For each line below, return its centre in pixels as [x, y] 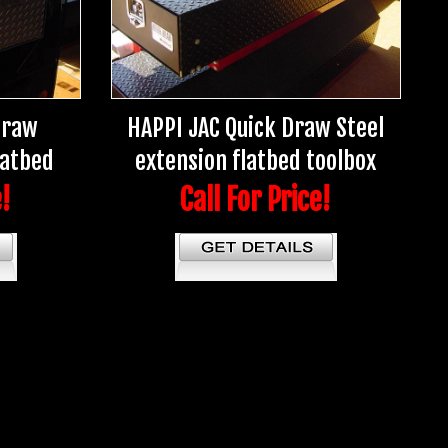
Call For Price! [256, 200]
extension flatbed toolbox [256, 161]
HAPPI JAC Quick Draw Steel [256, 128]
